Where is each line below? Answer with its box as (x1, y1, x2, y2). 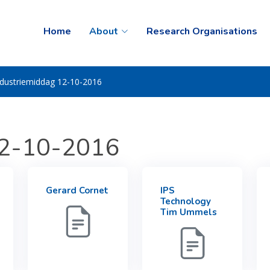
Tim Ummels (160, 206, 217, 218)
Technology (160, 195, 211, 207)
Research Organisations (146, 24, 257, 38)
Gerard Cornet (46, 184, 108, 196)
